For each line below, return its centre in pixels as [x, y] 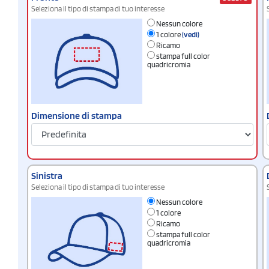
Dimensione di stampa [77, 115]
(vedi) [191, 34]
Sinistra [47, 175]
